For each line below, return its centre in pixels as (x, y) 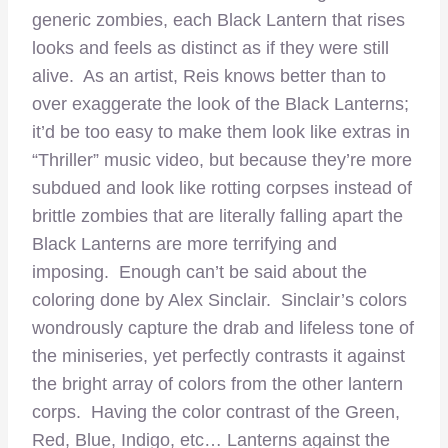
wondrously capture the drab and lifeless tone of (223, 328)
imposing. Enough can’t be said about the (199, 272)
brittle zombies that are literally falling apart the (217, 216)
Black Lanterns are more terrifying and (184, 244)
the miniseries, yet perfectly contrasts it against (218, 356)
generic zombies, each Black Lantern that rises (218, 20)
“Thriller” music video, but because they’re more (222, 160)
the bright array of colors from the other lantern (217, 384)
